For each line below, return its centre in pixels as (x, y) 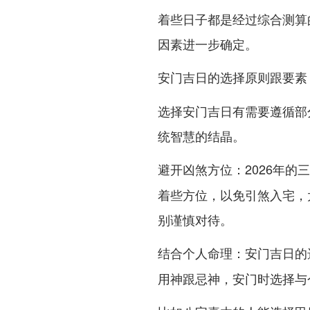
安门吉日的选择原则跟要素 (232, 77)
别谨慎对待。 (195, 219)
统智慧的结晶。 (201, 136)
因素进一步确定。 (208, 44)
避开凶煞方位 (195, 170)
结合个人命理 (195, 253)
